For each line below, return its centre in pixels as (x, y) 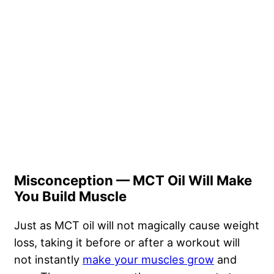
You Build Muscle (70, 197)
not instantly (48, 260)
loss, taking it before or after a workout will (127, 243)
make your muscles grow (148, 260)
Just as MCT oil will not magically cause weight (137, 225)
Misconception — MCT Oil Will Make (133, 181)
